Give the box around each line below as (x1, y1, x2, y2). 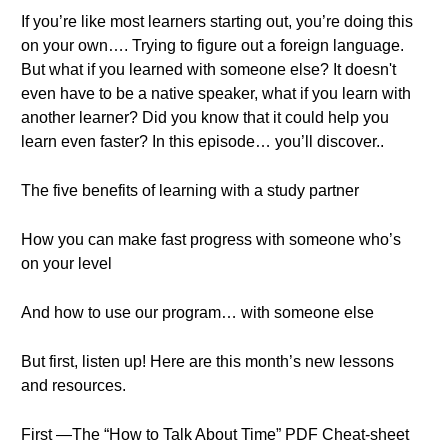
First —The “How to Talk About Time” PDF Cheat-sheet (21, 426, 409, 443)
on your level (21, 255, 112, 272)
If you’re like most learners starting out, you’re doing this (21, 13, 413, 30)
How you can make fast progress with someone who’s (21, 231, 401, 248)
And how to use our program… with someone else (21, 304, 374, 321)
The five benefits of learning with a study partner (21, 182, 359, 199)
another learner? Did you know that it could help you (21, 109, 389, 126)
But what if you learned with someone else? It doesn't (21, 61, 396, 78)
